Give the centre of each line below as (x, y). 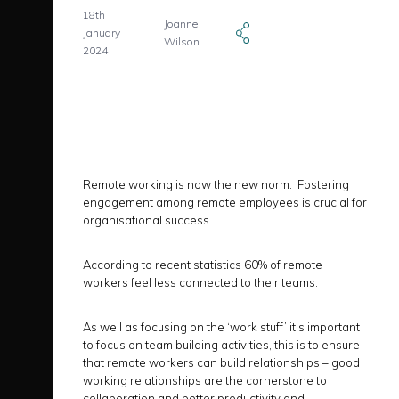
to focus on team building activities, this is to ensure (221, 345)
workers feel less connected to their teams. (200, 282)
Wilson (182, 41)
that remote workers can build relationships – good (221, 362)
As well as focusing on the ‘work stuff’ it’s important (221, 327)
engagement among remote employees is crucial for (225, 202)
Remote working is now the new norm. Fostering (216, 184)
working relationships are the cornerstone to (205, 380)
